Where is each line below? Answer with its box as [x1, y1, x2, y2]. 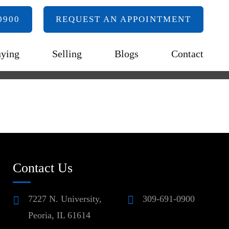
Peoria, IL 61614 [28, 210, 90, 220]
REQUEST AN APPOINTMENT [56, 14, 191, 24]
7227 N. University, [28, 194, 102, 204]
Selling [52, 48, 82, 59]
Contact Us [12, 161, 73, 175]
